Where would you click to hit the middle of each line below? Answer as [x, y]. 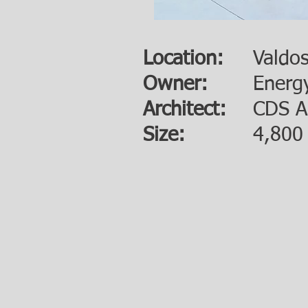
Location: [183, 59]
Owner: [175, 84]
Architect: [185, 110]
